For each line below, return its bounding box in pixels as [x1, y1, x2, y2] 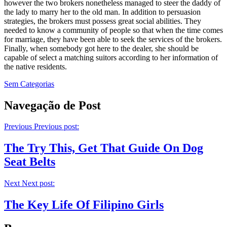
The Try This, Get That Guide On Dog [4, 141, 203, 155]
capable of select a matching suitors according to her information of [4, 53, 218, 62]
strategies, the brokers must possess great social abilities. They [4, 16, 201, 25]
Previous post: [34, 122, 79, 131]
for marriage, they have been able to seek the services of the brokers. [4, 34, 222, 44]
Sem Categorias [4, 79, 54, 88]
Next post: [22, 179, 55, 188]
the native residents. [4, 62, 67, 71]
